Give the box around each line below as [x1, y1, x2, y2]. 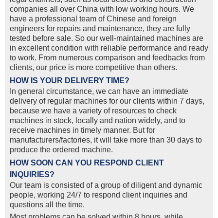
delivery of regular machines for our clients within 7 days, [10, 97, 204, 106]
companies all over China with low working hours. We [10, 5, 194, 14]
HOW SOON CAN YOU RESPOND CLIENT [10, 159, 164, 167]
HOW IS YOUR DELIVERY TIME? [10, 76, 129, 85]
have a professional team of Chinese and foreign [10, 15, 177, 23]
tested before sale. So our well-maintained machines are [10, 34, 203, 43]
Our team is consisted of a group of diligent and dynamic [10, 181, 202, 190]
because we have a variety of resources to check [10, 107, 177, 115]
